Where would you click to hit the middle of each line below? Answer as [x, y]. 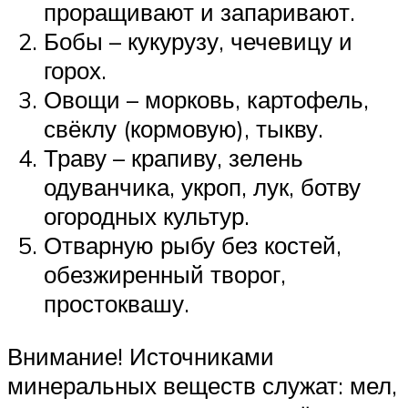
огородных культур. [147, 215]
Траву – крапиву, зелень [173, 157]
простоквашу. [117, 303]
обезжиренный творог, [165, 274]
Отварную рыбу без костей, [193, 245]
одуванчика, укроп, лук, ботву [202, 186]
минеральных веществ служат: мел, [202, 385]
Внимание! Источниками [141, 356]
